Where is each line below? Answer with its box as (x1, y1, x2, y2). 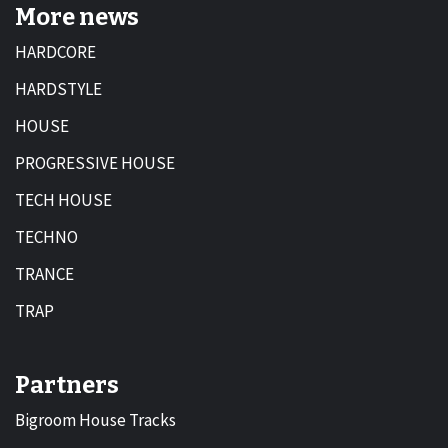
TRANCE (15, 263, 74, 285)
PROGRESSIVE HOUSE (15, 152, 175, 174)
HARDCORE (15, 41, 96, 63)
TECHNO (15, 226, 78, 248)
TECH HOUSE (15, 189, 112, 211)
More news (15, 3, 139, 31)
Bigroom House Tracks (15, 409, 176, 431)
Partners (15, 371, 119, 399)
